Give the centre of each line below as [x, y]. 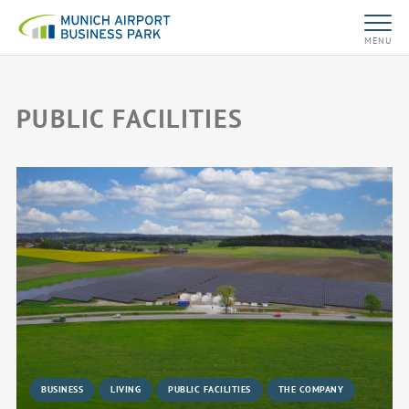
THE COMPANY [311, 389]
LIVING [126, 389]
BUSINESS [63, 389]
